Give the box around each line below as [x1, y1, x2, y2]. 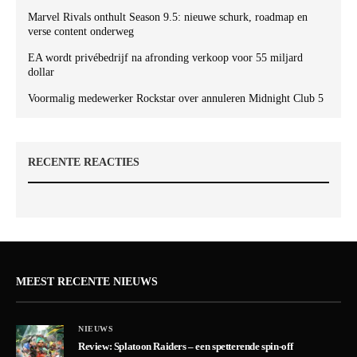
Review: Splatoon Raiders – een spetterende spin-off [78, 339, 293, 352]
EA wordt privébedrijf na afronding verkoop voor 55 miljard [28, 51, 303, 64]
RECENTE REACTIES [28, 155, 139, 168]
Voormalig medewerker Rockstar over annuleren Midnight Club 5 [28, 92, 324, 104]
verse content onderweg [28, 25, 134, 37]
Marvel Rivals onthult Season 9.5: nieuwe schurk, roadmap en [28, 10, 308, 23]
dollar [28, 65, 54, 78]
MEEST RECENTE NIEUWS [16, 275, 158, 288]
